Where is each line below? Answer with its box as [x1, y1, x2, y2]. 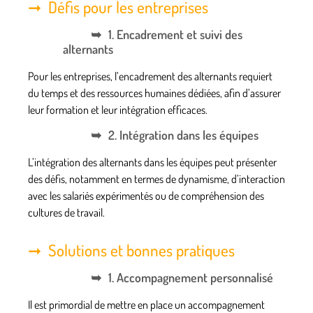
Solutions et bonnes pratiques [48, 240, 235, 261]
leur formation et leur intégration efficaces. [28, 103, 208, 117]
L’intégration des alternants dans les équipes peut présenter [28, 155, 277, 170]
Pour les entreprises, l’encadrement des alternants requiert [28, 69, 272, 84]
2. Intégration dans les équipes [108, 127, 259, 143]
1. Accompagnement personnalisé [108, 270, 273, 286]
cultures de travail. [28, 205, 105, 220]
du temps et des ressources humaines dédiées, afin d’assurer [28, 86, 281, 101]
